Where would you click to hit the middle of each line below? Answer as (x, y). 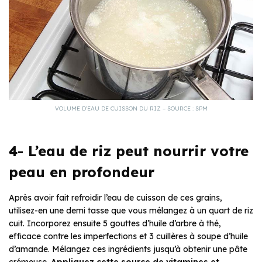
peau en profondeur (82, 172)
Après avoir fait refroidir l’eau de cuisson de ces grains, (116, 197)
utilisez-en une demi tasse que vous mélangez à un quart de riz (131, 210)
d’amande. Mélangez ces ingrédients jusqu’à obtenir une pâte (128, 249)
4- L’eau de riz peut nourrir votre (129, 151)
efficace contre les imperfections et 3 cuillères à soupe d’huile (128, 236)
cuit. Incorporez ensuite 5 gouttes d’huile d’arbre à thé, (115, 223)
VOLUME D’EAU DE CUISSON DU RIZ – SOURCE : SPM (131, 108)
